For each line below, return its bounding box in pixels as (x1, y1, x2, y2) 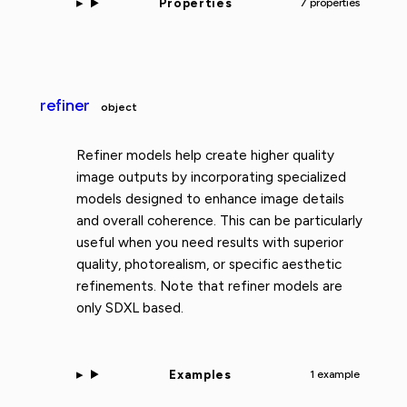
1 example (310, 367, 360, 381)
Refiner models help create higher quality (76, 147, 334, 164)
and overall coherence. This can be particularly (76, 213, 362, 230)
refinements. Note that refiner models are (76, 278, 342, 295)
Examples (169, 366, 232, 382)
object (101, 101, 138, 114)
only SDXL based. (76, 300, 184, 317)
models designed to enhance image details (76, 191, 344, 208)
